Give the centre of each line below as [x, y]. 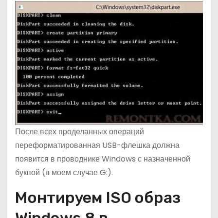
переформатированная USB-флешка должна [97, 145]
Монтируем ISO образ [98, 198]
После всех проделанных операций [80, 132]
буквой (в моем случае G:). [64, 173]
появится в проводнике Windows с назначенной [103, 159]
